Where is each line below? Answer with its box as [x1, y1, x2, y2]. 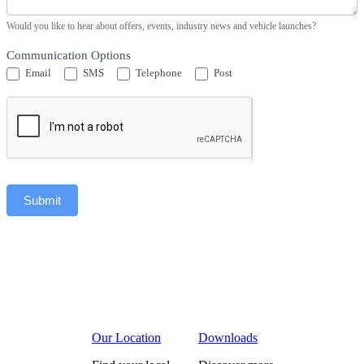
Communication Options [6, 49, 131, 63]
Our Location [92, 330, 161, 344]
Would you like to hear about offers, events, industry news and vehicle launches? [6, 20, 316, 32]
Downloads [198, 330, 258, 344]
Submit [24, 193, 61, 207]
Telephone [133, 66, 182, 79]
